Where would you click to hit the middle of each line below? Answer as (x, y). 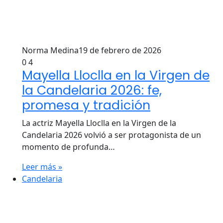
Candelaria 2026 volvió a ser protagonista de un (111, 135)
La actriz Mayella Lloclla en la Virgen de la (99, 123)
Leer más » (42, 167)
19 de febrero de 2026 (120, 50)
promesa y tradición (86, 105)
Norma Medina (50, 50)
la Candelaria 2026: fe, (92, 90)
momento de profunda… (68, 147)
